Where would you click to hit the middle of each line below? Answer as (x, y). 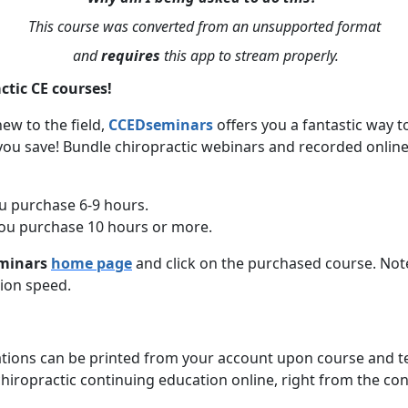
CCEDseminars (161, 125)
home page (92, 263)
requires (131, 56)
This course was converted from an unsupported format (204, 26)
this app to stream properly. (250, 56)
